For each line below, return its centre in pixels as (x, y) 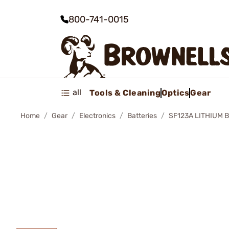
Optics (175, 93)
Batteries (142, 116)
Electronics (97, 116)
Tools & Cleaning (125, 93)
